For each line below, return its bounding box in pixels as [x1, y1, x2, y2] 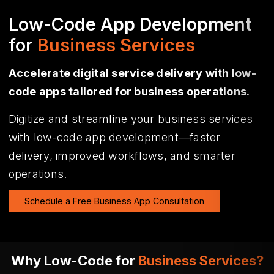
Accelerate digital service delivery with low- [8, 67, 256, 80]
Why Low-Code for [10, 253, 138, 269]
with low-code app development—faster [8, 130, 221, 144]
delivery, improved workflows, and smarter [8, 149, 235, 162]
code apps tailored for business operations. [8, 85, 250, 98]
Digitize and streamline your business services [8, 112, 253, 125]
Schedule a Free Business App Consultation [24, 196, 204, 207]
